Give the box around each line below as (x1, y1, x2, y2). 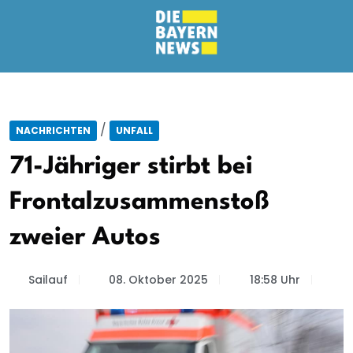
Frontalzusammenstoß (9, 190, 269, 214)
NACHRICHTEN (16, 124, 91, 137)
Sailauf (28, 272, 68, 288)
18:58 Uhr (249, 272, 300, 288)
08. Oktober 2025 (109, 272, 208, 288)
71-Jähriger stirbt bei (9, 154, 253, 179)
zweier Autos (9, 225, 161, 250)
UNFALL (116, 124, 153, 137)
